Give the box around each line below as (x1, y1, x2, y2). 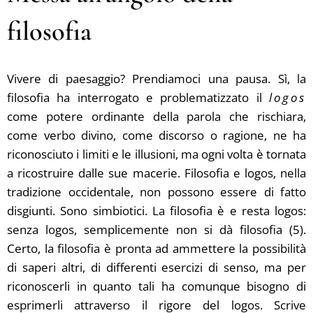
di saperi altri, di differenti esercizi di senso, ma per (7, 259, 306, 275)
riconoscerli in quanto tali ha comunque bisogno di (7, 278, 306, 294)
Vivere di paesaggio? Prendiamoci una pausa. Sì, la (7, 71, 306, 87)
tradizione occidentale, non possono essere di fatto (7, 184, 306, 200)
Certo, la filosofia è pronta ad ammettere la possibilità (7, 240, 306, 256)
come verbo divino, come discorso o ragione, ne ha (7, 127, 306, 143)
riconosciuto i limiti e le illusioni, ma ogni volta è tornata (7, 146, 306, 162)
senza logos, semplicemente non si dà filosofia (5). (7, 221, 306, 238)
